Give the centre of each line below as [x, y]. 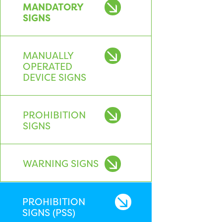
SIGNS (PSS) [49, 213]
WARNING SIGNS [61, 164]
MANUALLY [48, 55]
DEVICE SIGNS [55, 77]
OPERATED [48, 66]
